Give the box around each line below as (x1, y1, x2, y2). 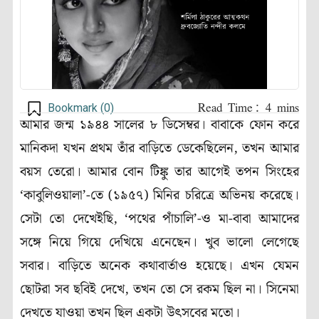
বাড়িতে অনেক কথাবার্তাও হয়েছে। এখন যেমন (58, 256, 300, 277)
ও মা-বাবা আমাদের (202, 209, 300, 230)
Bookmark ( (48, 101, 104, 115)
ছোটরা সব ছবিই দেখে (20, 279, 125, 300)
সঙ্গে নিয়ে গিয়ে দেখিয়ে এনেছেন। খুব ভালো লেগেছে (20, 232, 299, 253)
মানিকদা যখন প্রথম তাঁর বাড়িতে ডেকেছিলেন (20, 138, 234, 159)
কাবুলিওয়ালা (23, 185, 83, 206)
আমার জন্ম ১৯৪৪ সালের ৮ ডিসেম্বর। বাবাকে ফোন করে (20, 115, 299, 136)
